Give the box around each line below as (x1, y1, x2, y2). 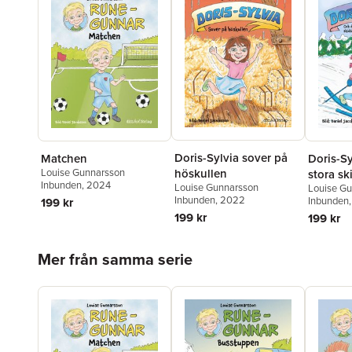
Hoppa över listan (37, 239, 132, 256)
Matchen (41, 150, 87, 167)
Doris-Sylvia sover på (174, 148, 288, 166)
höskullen (174, 164, 227, 181)
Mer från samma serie (38, 247, 192, 271)
